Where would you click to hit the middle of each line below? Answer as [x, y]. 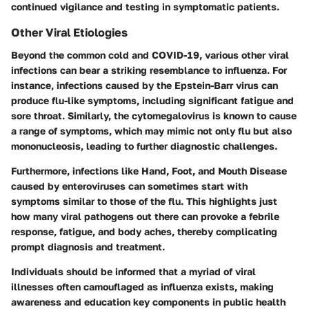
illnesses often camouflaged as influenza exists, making [142, 286]
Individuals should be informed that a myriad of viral [133, 271]
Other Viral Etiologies [69, 33]
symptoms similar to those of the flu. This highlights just [144, 201]
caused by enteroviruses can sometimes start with [129, 186]
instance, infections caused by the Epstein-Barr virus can [144, 85]
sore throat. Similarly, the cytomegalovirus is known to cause [154, 115]
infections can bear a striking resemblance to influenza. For [149, 70]
